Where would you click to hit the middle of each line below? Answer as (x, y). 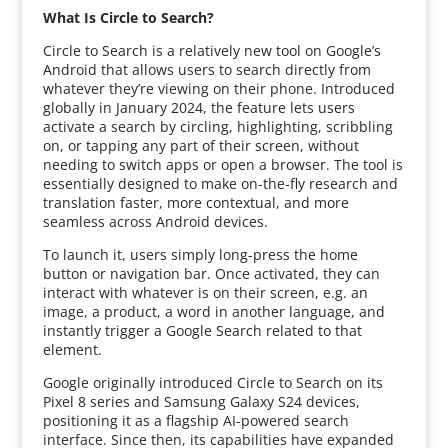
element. (72, 349)
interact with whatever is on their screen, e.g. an (205, 292)
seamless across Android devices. (155, 221)
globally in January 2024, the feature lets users (198, 107)
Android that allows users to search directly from (206, 69)
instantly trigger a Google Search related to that (202, 330)
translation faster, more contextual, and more (195, 202)
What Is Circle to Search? (128, 17)
